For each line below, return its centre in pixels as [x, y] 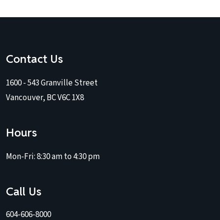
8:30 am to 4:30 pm [68, 157]
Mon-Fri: [21, 157]
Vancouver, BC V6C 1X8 [45, 98]
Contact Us [35, 59]
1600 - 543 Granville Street [52, 83]
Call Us [24, 192]
